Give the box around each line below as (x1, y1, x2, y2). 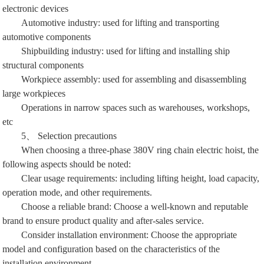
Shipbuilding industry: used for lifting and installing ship (21, 45, 230, 56)
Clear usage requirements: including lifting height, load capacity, (21, 173, 260, 183)
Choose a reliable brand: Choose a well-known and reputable (21, 201, 249, 212)
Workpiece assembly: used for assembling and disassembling (21, 74, 247, 84)
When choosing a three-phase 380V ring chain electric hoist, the (21, 144, 259, 155)
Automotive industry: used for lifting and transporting (21, 17, 220, 28)
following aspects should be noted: (2, 159, 131, 169)
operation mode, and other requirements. (2, 187, 153, 197)
